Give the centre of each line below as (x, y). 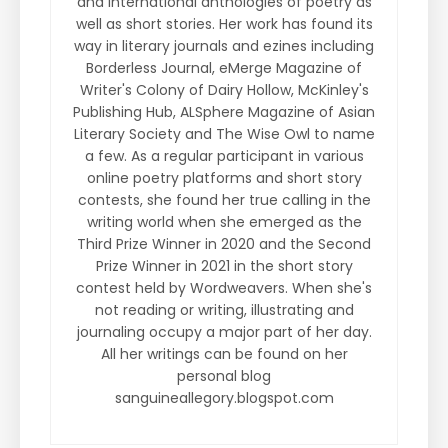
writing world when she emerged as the (224, 221)
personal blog (224, 375)
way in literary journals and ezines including (224, 45)
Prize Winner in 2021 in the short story (224, 265)
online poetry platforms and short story (224, 177)
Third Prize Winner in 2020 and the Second (224, 243)
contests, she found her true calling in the (224, 199)
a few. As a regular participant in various (224, 155)
